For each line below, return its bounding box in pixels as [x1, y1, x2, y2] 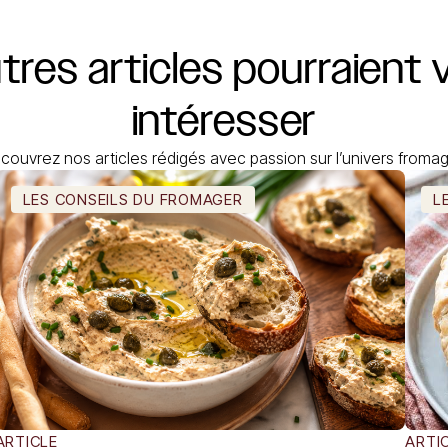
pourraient [233, 43, 423, 93]
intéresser [131, 95, 317, 145]
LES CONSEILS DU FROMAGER [22, 190, 243, 209]
